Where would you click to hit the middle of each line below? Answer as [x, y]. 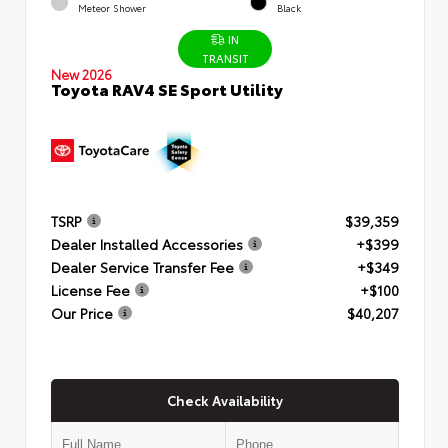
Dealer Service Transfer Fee [142, 266]
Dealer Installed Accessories [147, 243]
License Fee [90, 289]
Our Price [82, 312]
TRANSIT [225, 57]
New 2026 [81, 73]
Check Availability [225, 399]
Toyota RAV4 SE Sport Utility [167, 88]
